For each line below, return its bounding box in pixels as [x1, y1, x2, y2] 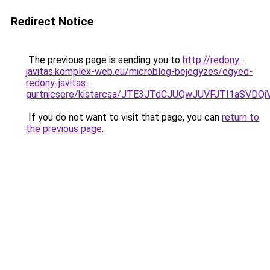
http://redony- [183, 54, 243, 66]
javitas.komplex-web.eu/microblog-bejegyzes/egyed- [26, 66, 253, 77]
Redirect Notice [11, 14, 93, 28]
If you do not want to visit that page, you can [26, 111, 222, 123]
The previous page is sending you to [26, 54, 183, 66]
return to [222, 111, 259, 123]
